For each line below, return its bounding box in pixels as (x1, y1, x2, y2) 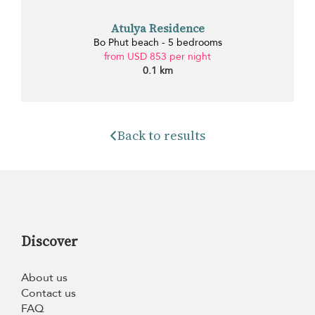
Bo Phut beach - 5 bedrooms (93, 36, 222, 50)
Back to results (117, 127, 206, 145)
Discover (21, 231, 78, 252)
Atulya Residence (110, 20, 205, 37)
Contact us (21, 285, 76, 302)
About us (21, 270, 67, 286)
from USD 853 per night (104, 50, 211, 64)
